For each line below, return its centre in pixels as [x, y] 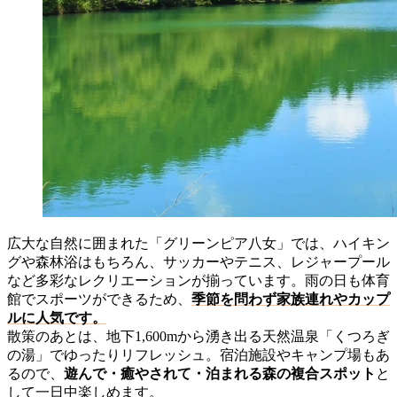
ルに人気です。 [57, 318]
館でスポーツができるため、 [99, 300]
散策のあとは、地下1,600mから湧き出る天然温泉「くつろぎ [198, 337]
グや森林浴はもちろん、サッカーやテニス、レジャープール [198, 262]
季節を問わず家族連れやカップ [291, 300]
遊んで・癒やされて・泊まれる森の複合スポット [220, 374]
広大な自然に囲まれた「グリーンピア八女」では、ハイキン [198, 244]
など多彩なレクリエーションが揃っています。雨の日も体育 [198, 281]
